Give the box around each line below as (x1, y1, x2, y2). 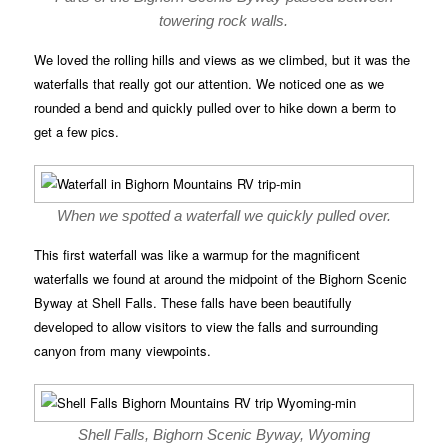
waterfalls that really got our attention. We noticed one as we (34, 74, 385, 94)
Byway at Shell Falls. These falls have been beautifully (34, 293, 353, 313)
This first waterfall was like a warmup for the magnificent (34, 245, 361, 265)
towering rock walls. (159, 12, 289, 30)
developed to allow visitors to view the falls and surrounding (34, 317, 379, 337)
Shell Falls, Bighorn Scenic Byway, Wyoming (78, 426, 370, 444)
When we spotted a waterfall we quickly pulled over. (57, 207, 391, 225)
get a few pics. (34, 122, 120, 142)
